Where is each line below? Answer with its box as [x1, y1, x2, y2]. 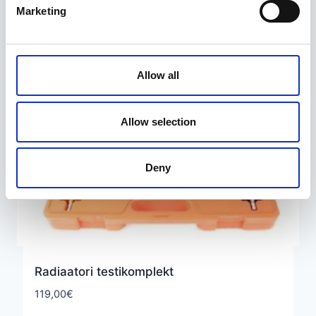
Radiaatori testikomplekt [34, 264, 174, 279]
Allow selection [120, 115, 196, 128]
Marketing [16, 5, 66, 17]
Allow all [137, 69, 179, 81]
